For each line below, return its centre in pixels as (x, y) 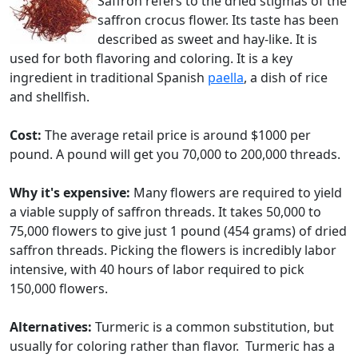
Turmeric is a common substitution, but (215, 327)
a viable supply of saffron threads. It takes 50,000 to (165, 212)
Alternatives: (52, 327)
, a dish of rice (286, 78)
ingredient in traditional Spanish (109, 78)
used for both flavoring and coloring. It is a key (151, 58)
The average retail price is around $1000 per (178, 135)
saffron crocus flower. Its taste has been (218, 20)
